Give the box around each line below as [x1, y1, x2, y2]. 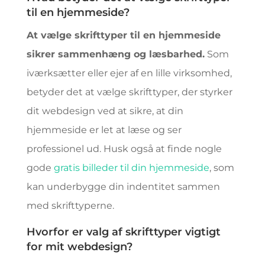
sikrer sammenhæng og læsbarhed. [26, 49, 205, 60]
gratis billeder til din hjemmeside [53, 162, 209, 173]
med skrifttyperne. [26, 200, 114, 211]
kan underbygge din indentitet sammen [26, 181, 220, 192]
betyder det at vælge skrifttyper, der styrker [26, 86, 232, 98]
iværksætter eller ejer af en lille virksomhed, [26, 67, 232, 79]
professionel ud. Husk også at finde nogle [26, 143, 222, 154]
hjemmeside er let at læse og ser [26, 124, 182, 135]
